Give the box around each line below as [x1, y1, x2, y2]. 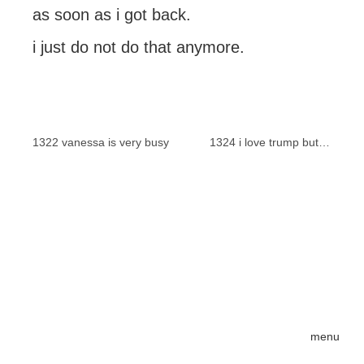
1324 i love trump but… [210, 136, 330, 149]
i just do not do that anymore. [32, 38, 245, 56]
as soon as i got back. [32, 6, 191, 24]
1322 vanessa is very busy [32, 136, 169, 149]
